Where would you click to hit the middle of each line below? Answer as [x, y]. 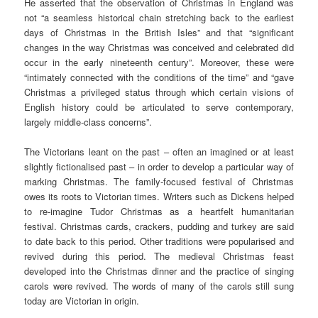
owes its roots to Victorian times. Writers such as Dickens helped [159, 197]
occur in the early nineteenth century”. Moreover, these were [159, 62]
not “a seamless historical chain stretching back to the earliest [159, 18]
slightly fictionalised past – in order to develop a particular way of [159, 167]
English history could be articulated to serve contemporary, [159, 107]
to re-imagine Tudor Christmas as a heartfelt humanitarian [159, 212]
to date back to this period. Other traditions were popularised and [159, 241]
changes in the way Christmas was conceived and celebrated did [159, 48]
